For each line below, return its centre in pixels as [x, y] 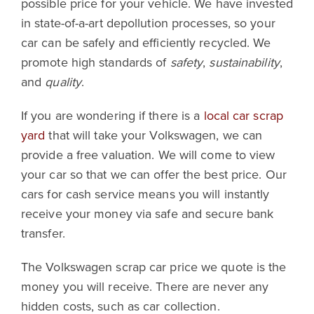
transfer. [43, 233]
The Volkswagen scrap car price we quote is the [153, 266]
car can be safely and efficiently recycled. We [146, 42]
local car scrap [243, 115]
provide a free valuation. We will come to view [148, 154]
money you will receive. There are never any [145, 286]
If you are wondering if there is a [112, 115]
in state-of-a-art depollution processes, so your [148, 22]
